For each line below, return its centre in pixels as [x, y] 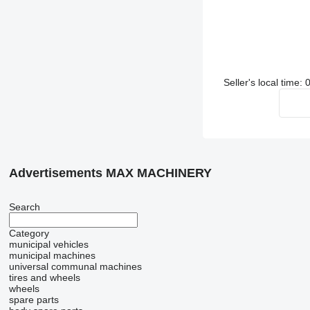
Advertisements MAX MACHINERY [110, 173]
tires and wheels [44, 278]
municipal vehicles [48, 245]
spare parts [34, 300]
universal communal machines [75, 267]
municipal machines [52, 256]
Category [29, 234]
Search [24, 207]
